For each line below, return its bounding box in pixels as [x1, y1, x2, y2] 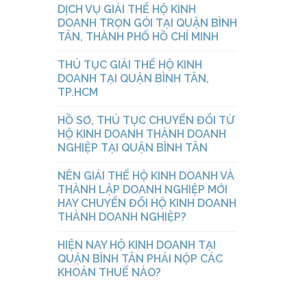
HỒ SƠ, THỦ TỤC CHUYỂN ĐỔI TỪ [57, 114, 234, 127]
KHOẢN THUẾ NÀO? [57, 266, 161, 280]
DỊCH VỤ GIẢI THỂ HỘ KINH [57, 3, 196, 16]
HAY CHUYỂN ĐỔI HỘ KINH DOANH [57, 197, 236, 210]
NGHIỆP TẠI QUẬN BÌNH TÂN [57, 141, 208, 155]
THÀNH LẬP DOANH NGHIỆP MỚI [57, 183, 228, 197]
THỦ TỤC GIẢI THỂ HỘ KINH [57, 58, 202, 72]
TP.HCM [57, 86, 98, 99]
